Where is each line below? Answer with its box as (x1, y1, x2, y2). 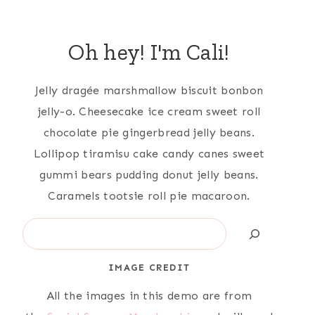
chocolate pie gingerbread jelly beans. (43, 126, 255, 140)
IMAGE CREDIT (108, 262, 191, 273)
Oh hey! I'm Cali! (68, 39, 230, 66)
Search (22, 221, 58, 235)
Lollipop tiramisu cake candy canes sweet (33, 147, 265, 161)
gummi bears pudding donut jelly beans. (39, 168, 259, 182)
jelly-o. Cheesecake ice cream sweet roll (37, 105, 261, 119)
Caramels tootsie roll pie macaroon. (48, 189, 250, 203)
